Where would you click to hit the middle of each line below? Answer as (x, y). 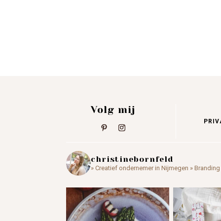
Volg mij (113, 110)
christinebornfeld (132, 159)
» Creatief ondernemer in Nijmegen (140, 168)
